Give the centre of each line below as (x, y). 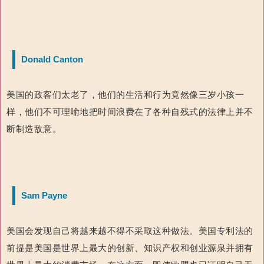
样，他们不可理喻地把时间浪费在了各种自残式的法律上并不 (130, 112)
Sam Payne (44, 196)
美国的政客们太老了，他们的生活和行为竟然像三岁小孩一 (126, 95)
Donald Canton (52, 60)
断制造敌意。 (34, 129)
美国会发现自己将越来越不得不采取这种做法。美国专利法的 (130, 231)
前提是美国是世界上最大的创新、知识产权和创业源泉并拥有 (130, 248)
